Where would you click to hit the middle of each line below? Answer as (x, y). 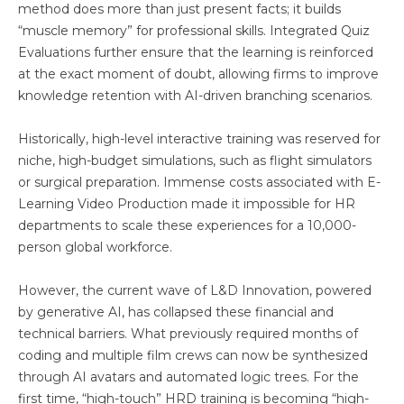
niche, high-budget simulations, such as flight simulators (195, 160)
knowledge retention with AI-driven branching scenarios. (195, 95)
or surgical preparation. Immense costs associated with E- (199, 182)
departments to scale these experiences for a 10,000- (187, 225)
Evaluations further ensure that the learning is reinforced (196, 52)
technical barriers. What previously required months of (188, 333)
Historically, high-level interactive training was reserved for (199, 138)
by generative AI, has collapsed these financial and (176, 312)
